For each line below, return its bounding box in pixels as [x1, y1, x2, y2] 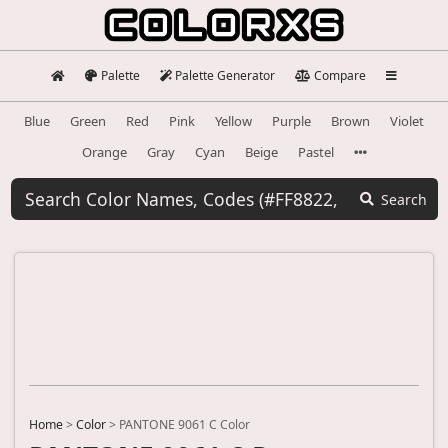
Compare [313, 67, 366, 84]
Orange [81, 142, 127, 161]
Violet [390, 111, 424, 130]
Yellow [215, 111, 252, 130]
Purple [272, 111, 311, 130]
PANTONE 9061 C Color [119, 416, 250, 434]
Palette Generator [175, 67, 276, 84]
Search [381, 189, 427, 209]
